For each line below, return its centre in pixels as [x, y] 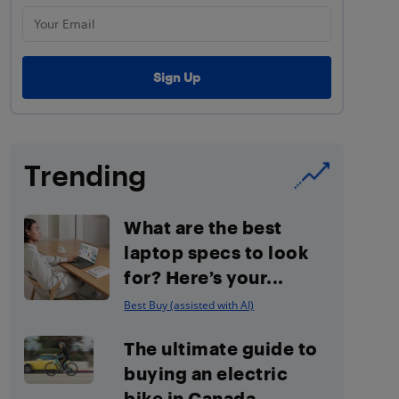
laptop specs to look [216, 252]
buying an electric [206, 373]
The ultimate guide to [221, 348]
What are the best [203, 227]
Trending [85, 175]
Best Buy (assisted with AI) [189, 305]
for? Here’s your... [204, 277]
